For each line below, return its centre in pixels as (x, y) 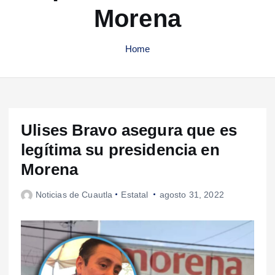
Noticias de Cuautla (74, 194)
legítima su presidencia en (120, 149)
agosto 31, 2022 (192, 194)
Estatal (135, 194)
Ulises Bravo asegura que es (129, 130)
